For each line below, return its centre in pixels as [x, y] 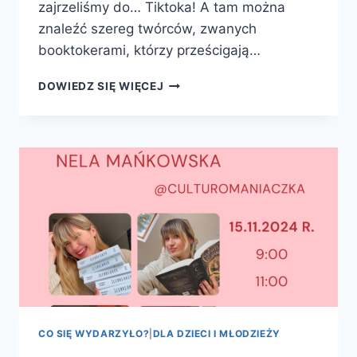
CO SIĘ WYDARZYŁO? [94, 334]
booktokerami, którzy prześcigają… [149, 51]
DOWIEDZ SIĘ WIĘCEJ [101, 86]
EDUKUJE [190, 99]
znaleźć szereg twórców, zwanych [147, 29]
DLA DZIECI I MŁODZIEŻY [216, 334]
